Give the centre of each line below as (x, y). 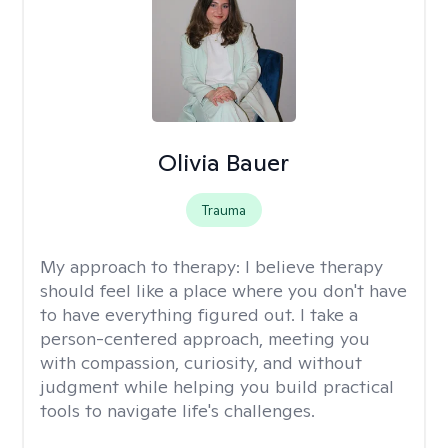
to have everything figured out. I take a (199, 314)
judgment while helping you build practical (217, 386)
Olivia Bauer (224, 162)
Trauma (223, 210)
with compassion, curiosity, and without (201, 362)
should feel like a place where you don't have (223, 290)
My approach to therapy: (142, 266)
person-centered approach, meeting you (205, 338)
